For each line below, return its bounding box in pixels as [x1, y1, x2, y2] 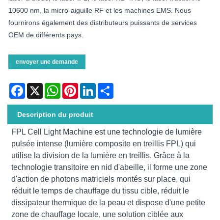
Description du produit [17, 110, 93, 118]
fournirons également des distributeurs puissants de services [8, 18, 197, 27]
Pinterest [78, 82, 106, 91]
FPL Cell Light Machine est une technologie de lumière [11, 127, 202, 136]
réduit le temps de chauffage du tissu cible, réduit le [11, 186, 190, 195]
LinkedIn [96, 82, 122, 91]
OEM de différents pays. [8, 30, 83, 39]
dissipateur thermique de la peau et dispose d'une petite [11, 198, 206, 207]
